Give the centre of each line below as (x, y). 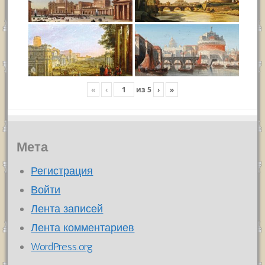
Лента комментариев (83, 228)
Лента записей (67, 209)
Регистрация (62, 171)
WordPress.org (62, 247)
